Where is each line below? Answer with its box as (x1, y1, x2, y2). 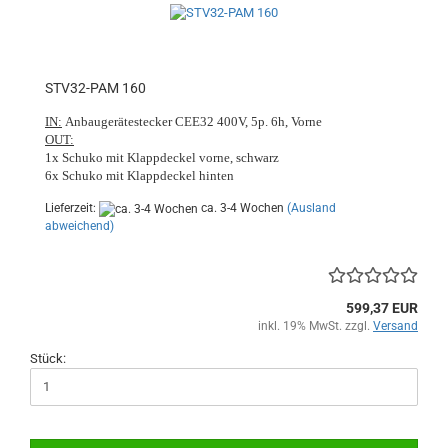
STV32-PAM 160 (45, 80, 146, 97)
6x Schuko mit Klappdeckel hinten (45, 168, 234, 184)
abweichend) (45, 218, 114, 233)
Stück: (30, 350, 66, 366)
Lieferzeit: (45, 201, 99, 216)
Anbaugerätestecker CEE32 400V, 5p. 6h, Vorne (62, 114, 322, 130)
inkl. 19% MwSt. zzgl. (258, 318, 373, 333)
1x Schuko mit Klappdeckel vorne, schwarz (45, 150, 279, 166)
